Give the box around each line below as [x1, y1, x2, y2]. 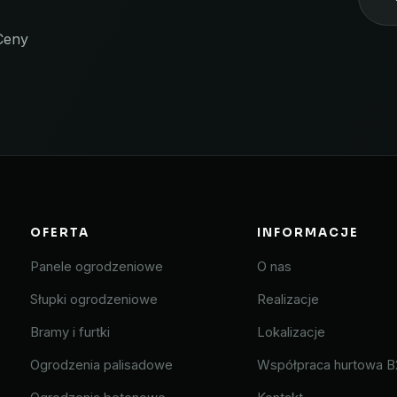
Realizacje [256, 292, 319, 308]
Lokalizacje [256, 324, 325, 341]
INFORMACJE [256, 225, 360, 241]
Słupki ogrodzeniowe [29, 292, 158, 308]
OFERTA [29, 225, 90, 241]
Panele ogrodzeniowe [29, 259, 163, 276]
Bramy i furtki [29, 324, 110, 341]
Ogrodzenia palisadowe [29, 357, 173, 374]
